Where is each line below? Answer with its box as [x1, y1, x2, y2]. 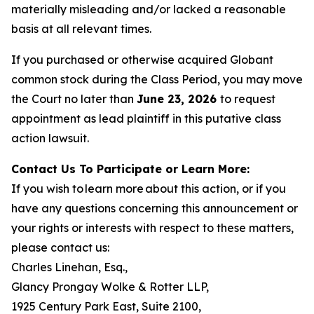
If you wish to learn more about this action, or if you [11, 182, 286, 196]
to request [220, 92, 275, 106]
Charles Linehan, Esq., [11, 260, 128, 274]
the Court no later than [11, 92, 137, 106]
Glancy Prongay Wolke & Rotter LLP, [11, 280, 209, 294]
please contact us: [11, 240, 109, 254]
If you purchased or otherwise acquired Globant [11, 53, 273, 67]
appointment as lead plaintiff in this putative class [11, 111, 281, 125]
